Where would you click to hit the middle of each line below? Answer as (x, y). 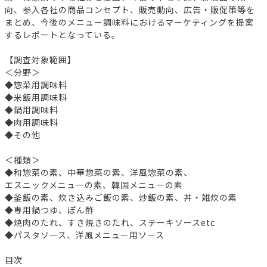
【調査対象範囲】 (41, 59)
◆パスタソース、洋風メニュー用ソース (85, 235)
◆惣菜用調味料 (36, 84)
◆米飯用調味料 (36, 97)
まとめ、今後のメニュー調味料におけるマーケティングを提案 (129, 22)
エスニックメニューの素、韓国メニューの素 (94, 184)
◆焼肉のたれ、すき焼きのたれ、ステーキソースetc (110, 222)
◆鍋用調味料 (32, 109)
